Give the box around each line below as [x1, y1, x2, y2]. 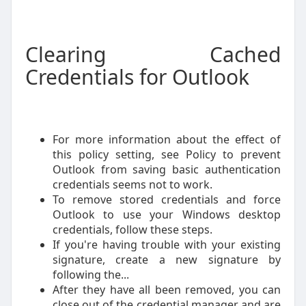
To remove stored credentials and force [52, 191, 281, 207]
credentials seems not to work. [52, 176, 212, 192]
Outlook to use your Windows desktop [52, 206, 281, 222]
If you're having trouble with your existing [52, 236, 281, 252]
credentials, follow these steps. [52, 221, 212, 237]
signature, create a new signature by [52, 251, 281, 267]
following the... [52, 266, 129, 282]
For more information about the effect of [52, 131, 281, 147]
